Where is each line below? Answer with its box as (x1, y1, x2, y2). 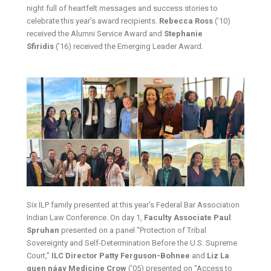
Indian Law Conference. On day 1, (27, 213, 145, 223)
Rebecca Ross (159, 16, 214, 26)
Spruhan (27, 226, 60, 235)
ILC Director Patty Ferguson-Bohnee (51, 251, 191, 261)
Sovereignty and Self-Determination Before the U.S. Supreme (27, 238, 238, 248)
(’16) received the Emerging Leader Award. (54, 42, 204, 51)
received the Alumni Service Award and (27, 29, 165, 39)
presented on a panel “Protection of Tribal (59, 226, 207, 235)
